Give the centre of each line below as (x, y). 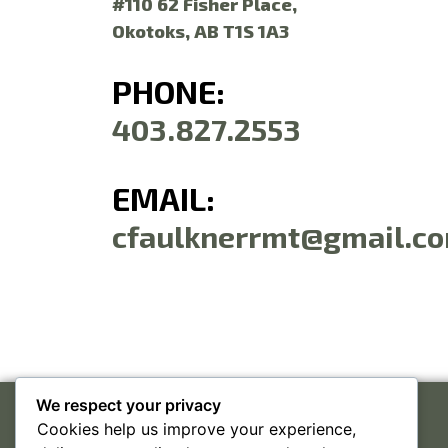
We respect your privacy (128, 404)
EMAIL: (163, 198)
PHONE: (168, 91)
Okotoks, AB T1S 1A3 (200, 30)
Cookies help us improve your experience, (196, 428)
